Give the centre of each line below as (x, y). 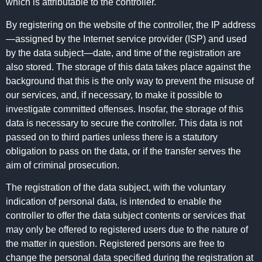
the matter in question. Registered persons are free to (115, 244)
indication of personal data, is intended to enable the (114, 202)
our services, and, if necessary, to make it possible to (114, 95)
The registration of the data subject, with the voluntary (116, 188)
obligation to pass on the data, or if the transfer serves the (123, 151)
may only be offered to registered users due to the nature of (127, 230)
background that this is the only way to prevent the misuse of (130, 81)
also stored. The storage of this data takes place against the (128, 67)
